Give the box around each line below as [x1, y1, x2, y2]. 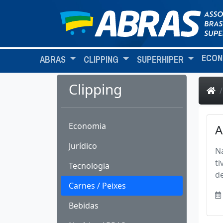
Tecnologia [69, 160, 110, 171]
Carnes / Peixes [69, 180, 126, 191]
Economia [69, 120, 106, 131]
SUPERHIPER [136, 52, 186, 68]
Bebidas [69, 200, 99, 211]
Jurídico [69, 140, 97, 151]
